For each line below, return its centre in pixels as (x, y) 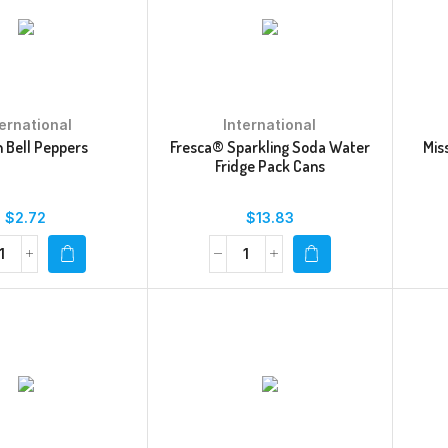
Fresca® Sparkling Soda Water (269, 146)
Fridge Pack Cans (269, 165)
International (270, 124)
